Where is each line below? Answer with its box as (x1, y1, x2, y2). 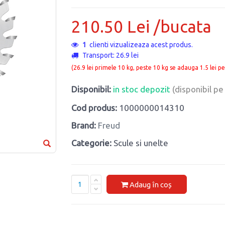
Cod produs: (71, 103, 117, 113)
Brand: (71, 121, 96, 131)
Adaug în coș (130, 180, 172, 189)
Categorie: (71, 138, 111, 148)
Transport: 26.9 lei (80, 51, 139, 60)
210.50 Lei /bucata (71, 17, 211, 36)
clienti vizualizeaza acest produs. (86, 41, 193, 49)
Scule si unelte (113, 138, 168, 148)
